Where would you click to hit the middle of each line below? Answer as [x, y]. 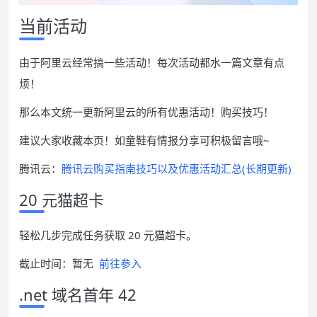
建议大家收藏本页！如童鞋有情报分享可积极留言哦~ [144, 140]
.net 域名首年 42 [78, 295]
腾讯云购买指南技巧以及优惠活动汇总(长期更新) [177, 169]
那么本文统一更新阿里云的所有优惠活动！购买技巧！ [146, 112]
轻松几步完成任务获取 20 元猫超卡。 [108, 235]
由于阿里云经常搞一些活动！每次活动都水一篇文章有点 [152, 63]
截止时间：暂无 [59, 264]
